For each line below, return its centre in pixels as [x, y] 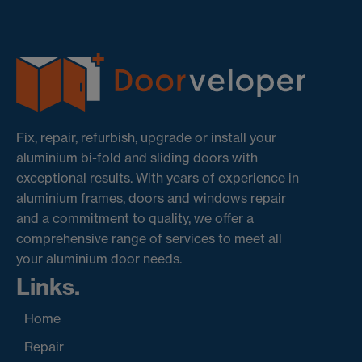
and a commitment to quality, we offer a [135, 219]
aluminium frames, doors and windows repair [151, 198]
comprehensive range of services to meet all [149, 239]
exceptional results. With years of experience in [158, 178]
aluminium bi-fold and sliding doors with [137, 158]
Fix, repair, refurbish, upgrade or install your [146, 138]
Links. [48, 287]
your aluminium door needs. [99, 259]
